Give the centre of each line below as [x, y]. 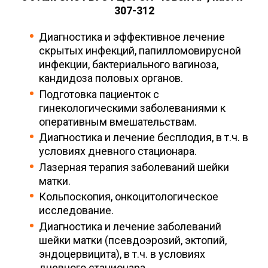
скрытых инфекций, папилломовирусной [140, 51]
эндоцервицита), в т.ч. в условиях [122, 254]
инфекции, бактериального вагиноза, [129, 65]
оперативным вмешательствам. [118, 121]
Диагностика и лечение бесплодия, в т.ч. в [144, 138]
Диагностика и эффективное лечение [132, 37]
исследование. [76, 211]
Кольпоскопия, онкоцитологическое [129, 197]
